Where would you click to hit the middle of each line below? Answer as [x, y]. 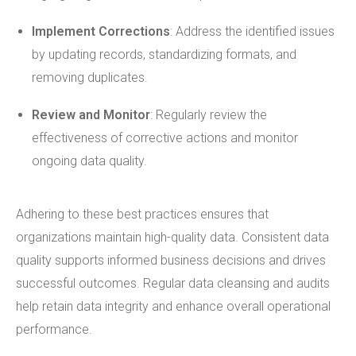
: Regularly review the [209, 115]
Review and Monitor [91, 115]
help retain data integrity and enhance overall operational [173, 306]
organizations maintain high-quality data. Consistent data [172, 237]
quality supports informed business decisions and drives [171, 260]
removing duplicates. [90, 77]
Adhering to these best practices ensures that [142, 214]
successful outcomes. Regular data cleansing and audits [173, 283]
